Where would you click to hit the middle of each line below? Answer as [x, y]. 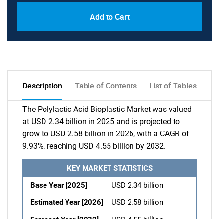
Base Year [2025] [59, 185]
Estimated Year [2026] [67, 202]
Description [42, 86]
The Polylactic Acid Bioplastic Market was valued [107, 109]
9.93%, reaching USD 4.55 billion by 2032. [94, 146]
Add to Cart [109, 17]
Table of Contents [106, 86]
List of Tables [173, 86]
